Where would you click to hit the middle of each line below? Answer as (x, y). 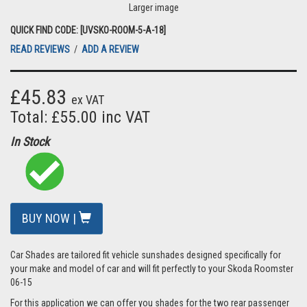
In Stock (30, 142)
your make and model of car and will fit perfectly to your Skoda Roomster (152, 269)
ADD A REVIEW (110, 49)
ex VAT (88, 100)
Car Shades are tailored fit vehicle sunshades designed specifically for (146, 255)
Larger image (153, 8)
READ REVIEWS (41, 49)
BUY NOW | (50, 218)
